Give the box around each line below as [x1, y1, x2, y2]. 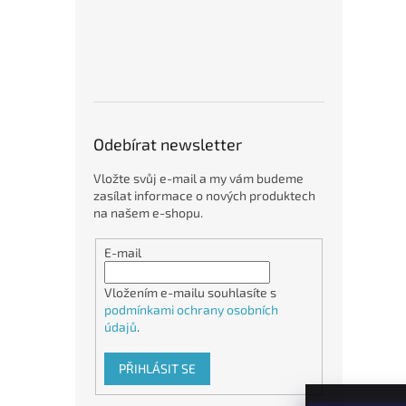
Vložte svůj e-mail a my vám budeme [93, 169, 304, 186]
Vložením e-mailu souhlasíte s [103, 284, 276, 300]
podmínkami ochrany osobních [103, 301, 278, 317]
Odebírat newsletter [93, 133, 242, 154]
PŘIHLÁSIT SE [118, 360, 196, 376]
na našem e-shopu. [93, 204, 203, 220]
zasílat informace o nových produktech [93, 187, 315, 203]
